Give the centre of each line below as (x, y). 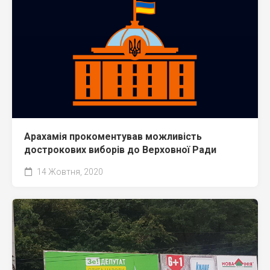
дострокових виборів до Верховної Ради (120, 149)
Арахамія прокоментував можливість (113, 136)
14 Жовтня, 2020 (69, 171)
